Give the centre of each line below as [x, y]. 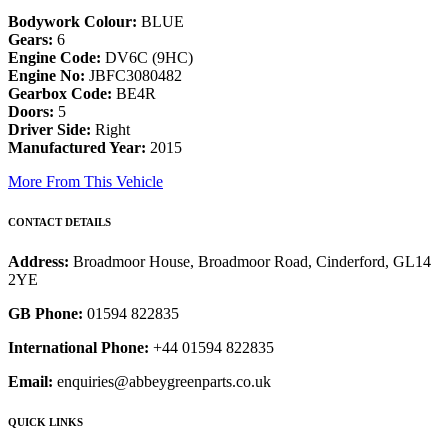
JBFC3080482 [133, 76]
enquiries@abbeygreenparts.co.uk [162, 382]
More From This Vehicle [85, 182]
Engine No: [46, 76]
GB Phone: [45, 314]
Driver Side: [49, 130]
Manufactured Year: [77, 148]
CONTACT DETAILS [59, 222]
